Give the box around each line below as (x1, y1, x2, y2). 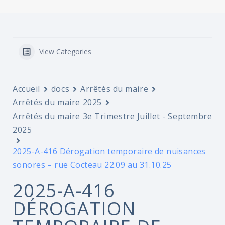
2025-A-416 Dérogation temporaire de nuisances (13, 146, 206, 157)
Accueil (13, 83, 40, 94)
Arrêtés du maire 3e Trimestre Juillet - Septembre (13, 110, 212, 122)
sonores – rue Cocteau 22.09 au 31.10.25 (13, 159, 172, 170)
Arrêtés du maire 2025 (13, 97, 102, 108)
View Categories (39, 47, 91, 56)
